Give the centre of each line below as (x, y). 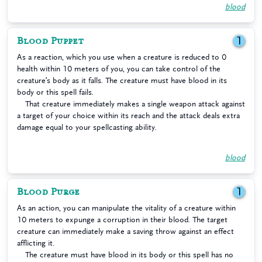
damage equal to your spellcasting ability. (87, 127)
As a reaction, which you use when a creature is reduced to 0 (122, 57)
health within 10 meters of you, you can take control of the (119, 69)
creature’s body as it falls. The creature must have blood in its (122, 80)
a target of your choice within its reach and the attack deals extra (128, 116)
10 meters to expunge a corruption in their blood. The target (122, 220)
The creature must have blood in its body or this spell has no (129, 255)
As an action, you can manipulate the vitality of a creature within (126, 208)
